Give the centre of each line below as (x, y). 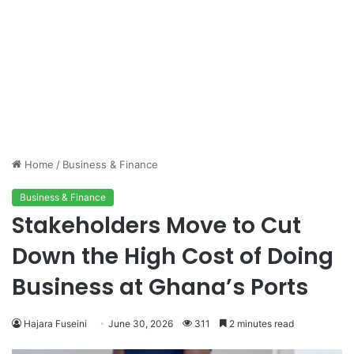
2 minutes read (260, 324)
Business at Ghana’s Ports (160, 288)
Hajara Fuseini (55, 324)
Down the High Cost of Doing (173, 257)
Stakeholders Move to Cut (156, 226)
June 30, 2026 (141, 324)
